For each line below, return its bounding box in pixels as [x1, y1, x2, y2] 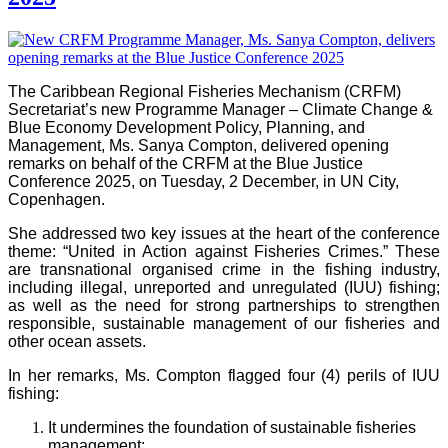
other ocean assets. [8, 333, 146, 351]
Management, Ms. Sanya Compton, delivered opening [8, 137, 389, 155]
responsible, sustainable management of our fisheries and [8, 315, 440, 333]
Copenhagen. [8, 191, 105, 209]
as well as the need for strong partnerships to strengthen [8, 297, 440, 315]
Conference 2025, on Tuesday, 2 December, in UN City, [8, 173, 399, 191]
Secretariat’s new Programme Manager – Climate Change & [8, 101, 433, 119]
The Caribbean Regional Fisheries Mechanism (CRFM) [8, 83, 401, 101]
